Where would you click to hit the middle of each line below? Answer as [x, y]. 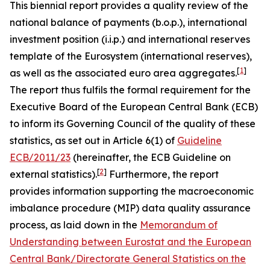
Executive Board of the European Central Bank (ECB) [134, 107]
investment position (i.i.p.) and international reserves [130, 39]
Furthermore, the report [163, 174]
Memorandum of [179, 225]
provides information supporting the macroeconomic [132, 191]
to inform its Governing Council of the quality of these [133, 124]
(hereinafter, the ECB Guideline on [151, 157]
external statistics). [53, 174]
